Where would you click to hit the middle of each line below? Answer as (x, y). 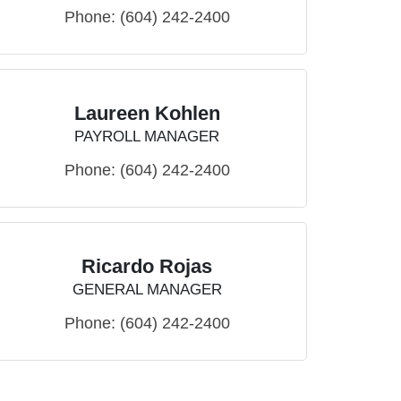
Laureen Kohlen (147, 114)
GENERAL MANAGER (147, 290)
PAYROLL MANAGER (147, 137)
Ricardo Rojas (147, 267)
